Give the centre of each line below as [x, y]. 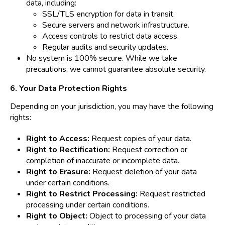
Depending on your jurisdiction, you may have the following [112, 107]
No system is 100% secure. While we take [102, 59]
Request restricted [172, 194]
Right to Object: [57, 216]
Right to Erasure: [58, 172]
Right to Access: [58, 139]
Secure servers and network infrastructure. [116, 25]
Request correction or [149, 150]
